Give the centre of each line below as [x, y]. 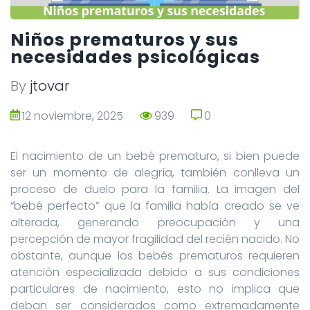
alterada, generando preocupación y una [155, 222]
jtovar [49, 85]
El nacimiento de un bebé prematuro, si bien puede [155, 156]
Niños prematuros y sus [125, 39]
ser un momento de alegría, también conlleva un [155, 172]
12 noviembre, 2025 [73, 116]
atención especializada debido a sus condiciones [155, 272]
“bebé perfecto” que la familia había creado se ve [155, 206]
